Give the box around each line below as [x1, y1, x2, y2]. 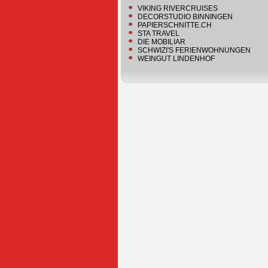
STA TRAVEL [138, 29, 179, 38]
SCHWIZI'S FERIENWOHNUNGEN [138, 46, 251, 54]
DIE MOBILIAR [138, 38, 185, 46]
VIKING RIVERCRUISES [138, 4, 218, 13]
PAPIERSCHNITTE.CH [138, 21, 212, 29]
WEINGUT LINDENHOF [138, 54, 215, 63]
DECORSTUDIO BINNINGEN [138, 13, 233, 21]
